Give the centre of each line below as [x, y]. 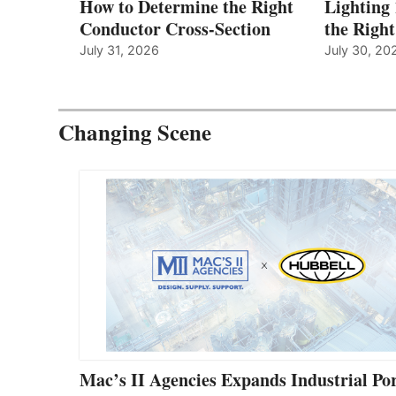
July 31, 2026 [119, 50]
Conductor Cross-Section [175, 29]
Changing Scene [135, 133]
